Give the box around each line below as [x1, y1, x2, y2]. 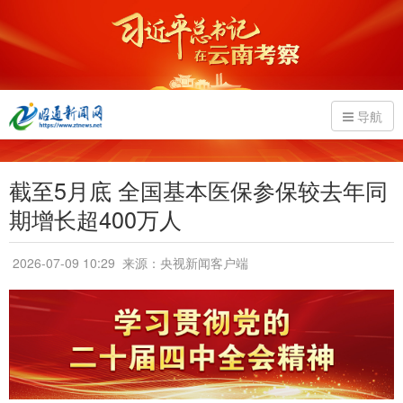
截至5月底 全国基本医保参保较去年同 [9, 174, 388, 206]
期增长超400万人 [9, 202, 182, 235]
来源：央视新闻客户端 [119, 254, 248, 272]
